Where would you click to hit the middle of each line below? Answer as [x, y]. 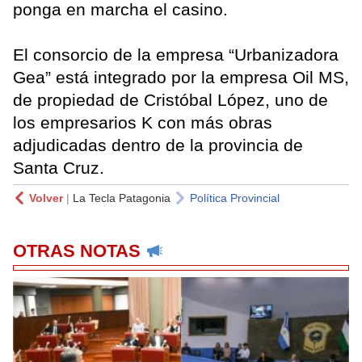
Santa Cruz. [59, 168]
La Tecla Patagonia [122, 198]
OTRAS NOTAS [77, 251]
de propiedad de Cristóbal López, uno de [170, 100]
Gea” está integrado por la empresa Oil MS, [181, 78]
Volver [46, 198]
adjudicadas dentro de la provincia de [158, 145]
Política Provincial [235, 198]
